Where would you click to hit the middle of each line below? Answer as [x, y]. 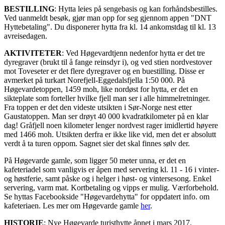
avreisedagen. [26, 36]
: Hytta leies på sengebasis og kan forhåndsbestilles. [136, 9]
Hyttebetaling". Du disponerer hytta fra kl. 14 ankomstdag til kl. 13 [110, 27]
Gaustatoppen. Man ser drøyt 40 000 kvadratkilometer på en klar [106, 117]
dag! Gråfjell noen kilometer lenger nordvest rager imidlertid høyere [111, 126]
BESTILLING [29, 9]
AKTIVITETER [33, 53]
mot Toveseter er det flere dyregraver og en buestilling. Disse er [104, 71]
